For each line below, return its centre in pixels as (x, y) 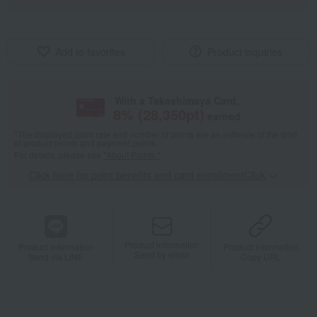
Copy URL (261, 257)
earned (224, 116)
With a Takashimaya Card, (177, 101)
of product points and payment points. (86, 143)
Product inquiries (245, 52)
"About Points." (132, 155)
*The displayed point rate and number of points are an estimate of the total (156, 134)
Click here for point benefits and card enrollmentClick (147, 175)
